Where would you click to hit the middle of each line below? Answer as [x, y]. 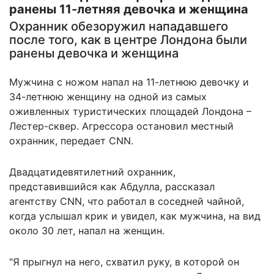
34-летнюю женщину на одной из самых [108, 96]
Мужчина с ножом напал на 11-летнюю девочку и [129, 82]
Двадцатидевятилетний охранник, [92, 172]
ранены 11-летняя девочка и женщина [129, 9]
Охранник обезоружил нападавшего [119, 26]
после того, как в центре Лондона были [128, 39]
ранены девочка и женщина [94, 53]
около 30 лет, [44, 230]
